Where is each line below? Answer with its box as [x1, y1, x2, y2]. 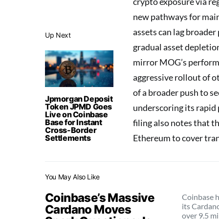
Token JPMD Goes [45, 102, 112, 111]
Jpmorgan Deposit [45, 94, 113, 104]
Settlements [45, 133, 91, 143]
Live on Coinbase [45, 109, 108, 119]
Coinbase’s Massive [45, 191, 154, 205]
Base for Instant [45, 117, 102, 127]
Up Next [45, 31, 71, 39]
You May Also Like [45, 173, 100, 181]
